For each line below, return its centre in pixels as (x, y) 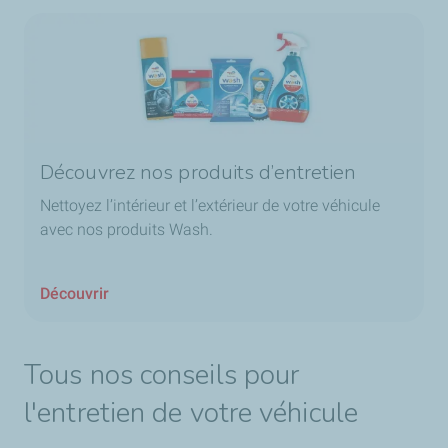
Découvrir (74, 294)
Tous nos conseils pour (162, 375)
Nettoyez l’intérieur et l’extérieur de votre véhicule (210, 206)
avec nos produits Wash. (126, 230)
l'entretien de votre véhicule (191, 413)
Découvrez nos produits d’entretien (198, 173)
